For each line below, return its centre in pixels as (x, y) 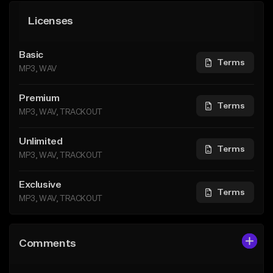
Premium (39, 98)
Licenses (51, 21)
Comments (48, 243)
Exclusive (40, 185)
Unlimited (41, 142)
